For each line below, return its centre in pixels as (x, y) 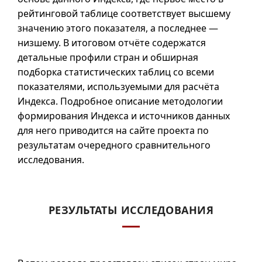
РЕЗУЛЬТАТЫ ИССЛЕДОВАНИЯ (131, 210)
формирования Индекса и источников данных (124, 116)
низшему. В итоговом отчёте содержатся (112, 43)
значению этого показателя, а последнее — (118, 28)
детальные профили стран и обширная (108, 57)
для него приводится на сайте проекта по (113, 130)
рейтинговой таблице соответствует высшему (124, 13)
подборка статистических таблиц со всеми (116, 72)
